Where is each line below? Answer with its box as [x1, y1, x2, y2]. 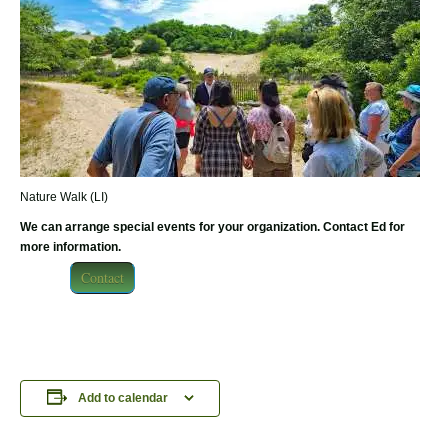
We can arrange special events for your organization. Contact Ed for [20, 219, 405, 234]
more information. [20, 239, 121, 254]
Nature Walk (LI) [20, 189, 108, 204]
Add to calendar [78, 391, 169, 406]
